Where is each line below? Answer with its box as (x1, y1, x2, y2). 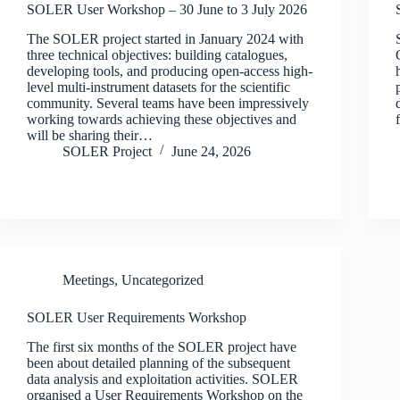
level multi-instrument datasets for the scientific (27, 79, 290, 95)
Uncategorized (121, 271, 204, 287)
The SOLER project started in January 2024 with (27, 30, 304, 46)
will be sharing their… (27, 127, 153, 143)
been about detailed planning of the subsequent (27, 354, 290, 371)
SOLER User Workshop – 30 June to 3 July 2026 (27, 2, 307, 17)
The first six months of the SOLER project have (27, 338, 296, 354)
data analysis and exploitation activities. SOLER (27, 371, 298, 387)
